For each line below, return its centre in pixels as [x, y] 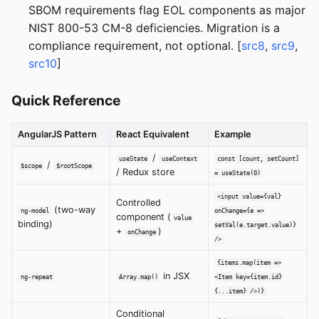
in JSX [175, 276]
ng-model [35, 211]
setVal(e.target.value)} [255, 225]
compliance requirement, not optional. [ [135, 46]
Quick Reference [66, 101]
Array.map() [138, 277]
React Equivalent [153, 135]
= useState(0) [237, 173]
